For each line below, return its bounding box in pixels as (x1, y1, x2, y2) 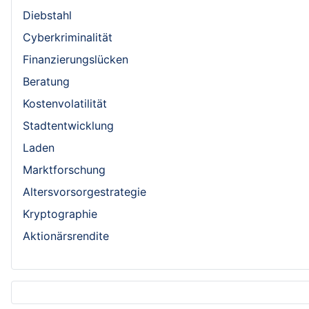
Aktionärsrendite (23, 228, 109, 243)
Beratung (23, 74, 70, 88)
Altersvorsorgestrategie (23, 184, 146, 199)
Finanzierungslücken (23, 52, 128, 66)
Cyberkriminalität (23, 30, 112, 44)
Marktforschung (23, 162, 106, 177)
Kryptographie (23, 206, 97, 221)
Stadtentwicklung (23, 118, 114, 132)
